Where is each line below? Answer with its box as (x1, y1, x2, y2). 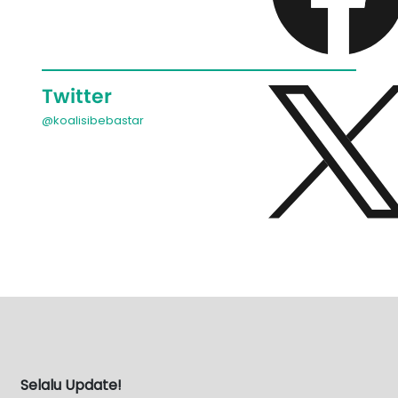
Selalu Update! (20, 375, 122, 396)
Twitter (42, 82, 112, 110)
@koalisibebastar (42, 111, 144, 129)
